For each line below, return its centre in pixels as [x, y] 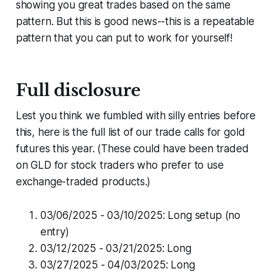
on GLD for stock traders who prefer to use [120, 165]
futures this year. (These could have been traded [132, 149]
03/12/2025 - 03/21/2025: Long [116, 249]
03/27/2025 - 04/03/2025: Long [117, 265]
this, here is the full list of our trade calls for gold [130, 132]
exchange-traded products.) [83, 182]
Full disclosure [78, 91]
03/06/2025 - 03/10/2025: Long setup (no [140, 216]
